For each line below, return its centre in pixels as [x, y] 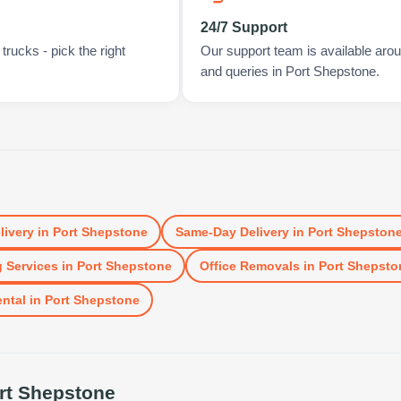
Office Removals [249, 265]
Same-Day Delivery [232, 231]
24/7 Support [243, 27]
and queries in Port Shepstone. [290, 72]
